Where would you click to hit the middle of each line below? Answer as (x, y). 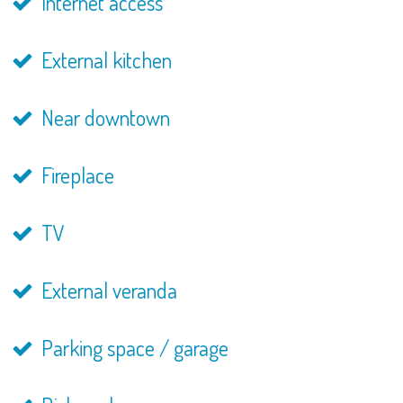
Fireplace (75, 175)
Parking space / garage (132, 348)
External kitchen (104, 60)
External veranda (107, 290)
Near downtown (103, 117)
